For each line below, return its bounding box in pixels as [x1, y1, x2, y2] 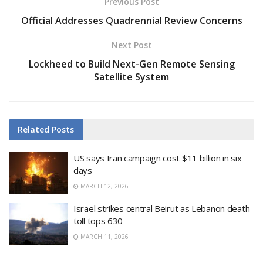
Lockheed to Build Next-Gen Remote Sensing [28, 57, 235, 70]
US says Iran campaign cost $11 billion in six [73, 151, 242, 164]
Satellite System [94, 70, 169, 83]
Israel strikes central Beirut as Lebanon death [73, 203, 250, 215]
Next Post [111, 39, 152, 50]
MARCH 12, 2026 [79, 181, 129, 190]
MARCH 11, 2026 [79, 232, 129, 241]
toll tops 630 [73, 215, 123, 227]
